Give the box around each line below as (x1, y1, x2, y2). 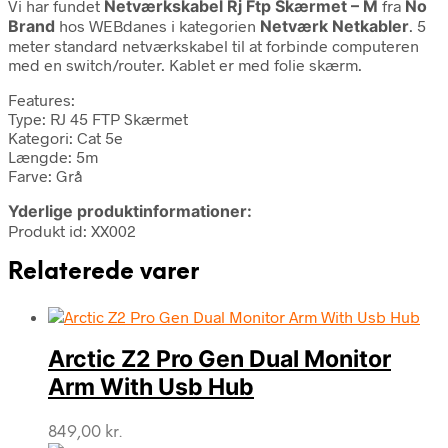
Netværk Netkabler (260, 15, 409, 36)
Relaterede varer (8, 260, 199, 285)
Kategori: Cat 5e (8, 127, 123, 147)
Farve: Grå (8, 165, 82, 185)
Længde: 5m (8, 146, 98, 166)
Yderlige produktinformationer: (8, 200, 252, 221)
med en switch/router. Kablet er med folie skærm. (8, 54, 362, 74)
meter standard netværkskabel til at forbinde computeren (8, 35, 419, 55)
